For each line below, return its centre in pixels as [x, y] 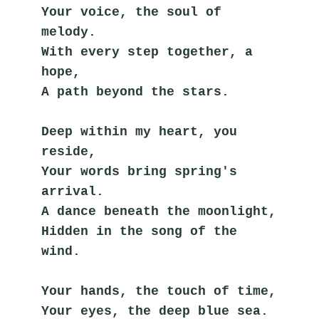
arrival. [73, 191]
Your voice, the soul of [132, 12]
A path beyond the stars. [136, 91]
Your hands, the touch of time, [159, 291]
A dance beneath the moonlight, [159, 211]
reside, [69, 151]
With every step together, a [147, 52]
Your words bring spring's [140, 171]
